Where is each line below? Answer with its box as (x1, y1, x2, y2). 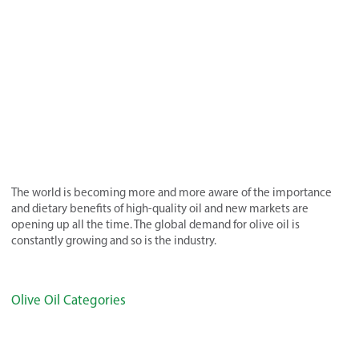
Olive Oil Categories (11, 292, 126, 309)
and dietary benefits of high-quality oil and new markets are (11, 201, 309, 216)
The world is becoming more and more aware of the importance (11, 185, 332, 200)
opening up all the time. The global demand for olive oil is (11, 217, 300, 232)
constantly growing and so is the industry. (11, 233, 216, 248)
